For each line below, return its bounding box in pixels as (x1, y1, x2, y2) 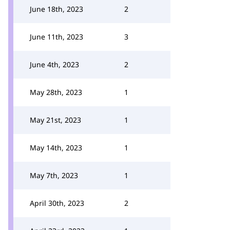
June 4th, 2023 (30, 60, 79, 69)
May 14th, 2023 (30, 143, 82, 152)
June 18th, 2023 (30, 4, 83, 14)
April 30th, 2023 (30, 198, 84, 208)
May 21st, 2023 (30, 115, 81, 125)
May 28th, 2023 (30, 87, 82, 97)
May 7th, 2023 (30, 170, 78, 180)
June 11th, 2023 (30, 32, 83, 42)
